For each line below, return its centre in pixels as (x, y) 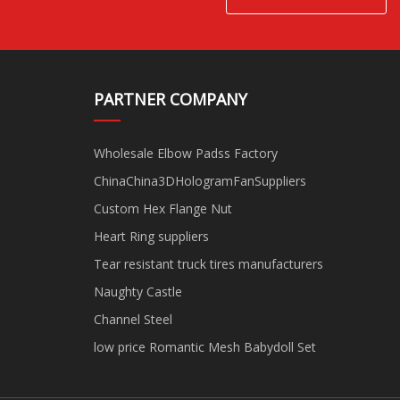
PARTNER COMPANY (170, 100)
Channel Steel (133, 320)
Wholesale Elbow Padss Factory (185, 154)
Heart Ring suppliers (151, 237)
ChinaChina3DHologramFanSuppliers (200, 181)
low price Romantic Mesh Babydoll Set (204, 347)
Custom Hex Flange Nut (162, 209)
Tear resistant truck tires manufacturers (208, 264)
